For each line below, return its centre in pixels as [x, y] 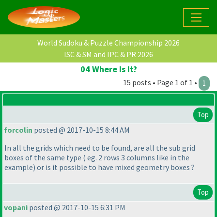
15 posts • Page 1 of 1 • [161, 83]
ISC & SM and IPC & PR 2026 [108, 54]
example [19, 167]
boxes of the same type [44, 158]
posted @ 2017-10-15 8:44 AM [81, 130]
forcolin [18, 130]
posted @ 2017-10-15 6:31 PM [77, 208]
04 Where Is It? [108, 69]
